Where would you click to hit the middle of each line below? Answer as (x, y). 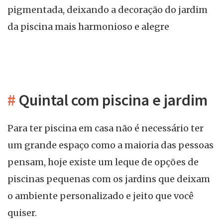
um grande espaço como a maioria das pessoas (111, 145)
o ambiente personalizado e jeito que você (101, 196)
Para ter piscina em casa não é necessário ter (106, 128)
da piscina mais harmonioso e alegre (88, 27)
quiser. (22, 213)
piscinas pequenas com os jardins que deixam (109, 179)
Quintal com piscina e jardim (111, 100)
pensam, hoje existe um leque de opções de (103, 162)
